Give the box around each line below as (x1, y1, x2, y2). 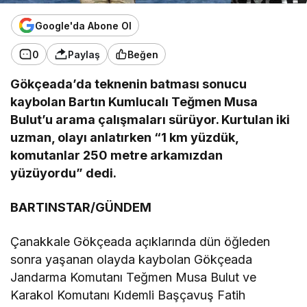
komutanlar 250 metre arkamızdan (10, 148, 223, 163)
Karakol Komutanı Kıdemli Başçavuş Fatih (10, 288, 246, 303)
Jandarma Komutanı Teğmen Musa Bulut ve (10, 270, 257, 285)
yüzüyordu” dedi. (10, 166, 117, 181)
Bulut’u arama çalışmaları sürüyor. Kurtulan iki (10, 112, 291, 127)
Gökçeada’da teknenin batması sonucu (10, 77, 247, 92)
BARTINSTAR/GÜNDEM (10, 200, 151, 215)
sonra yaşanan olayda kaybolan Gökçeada (10, 252, 253, 267)
